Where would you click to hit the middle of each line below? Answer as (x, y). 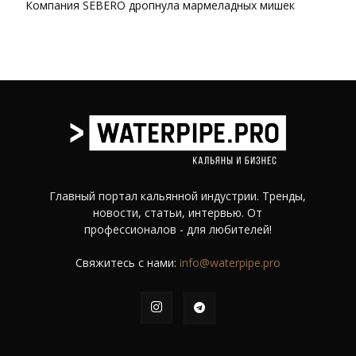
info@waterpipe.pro (230, 263)
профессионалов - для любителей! (178, 230)
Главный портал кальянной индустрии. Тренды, (178, 196)
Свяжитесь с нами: (127, 263)
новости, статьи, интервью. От (178, 213)
